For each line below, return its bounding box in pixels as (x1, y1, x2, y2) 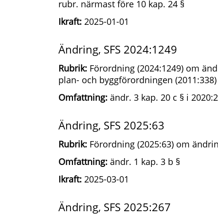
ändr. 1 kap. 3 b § (108, 156, 180, 167)
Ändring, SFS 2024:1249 (58, 42, 177, 56)
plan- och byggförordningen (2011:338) (58, 74, 217, 86)
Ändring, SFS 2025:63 (58, 118, 164, 132)
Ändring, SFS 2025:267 (58, 200, 171, 214)
